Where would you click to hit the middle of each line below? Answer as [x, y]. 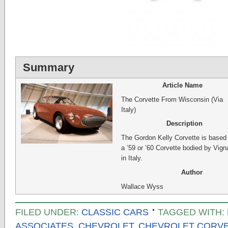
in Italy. [132, 158]
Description [184, 124]
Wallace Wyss [142, 186]
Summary [49, 67]
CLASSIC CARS [115, 212]
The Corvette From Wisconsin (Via [172, 99]
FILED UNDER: [48, 212]
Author [192, 173]
